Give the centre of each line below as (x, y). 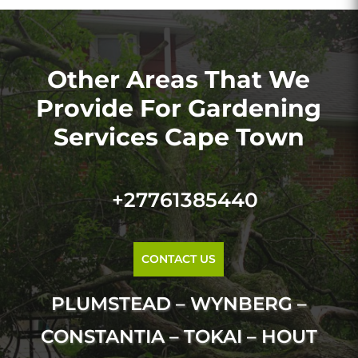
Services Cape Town (179, 137)
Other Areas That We (179, 79)
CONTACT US (179, 259)
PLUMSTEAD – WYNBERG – (179, 303)
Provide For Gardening (179, 108)
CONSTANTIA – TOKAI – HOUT (179, 336)
